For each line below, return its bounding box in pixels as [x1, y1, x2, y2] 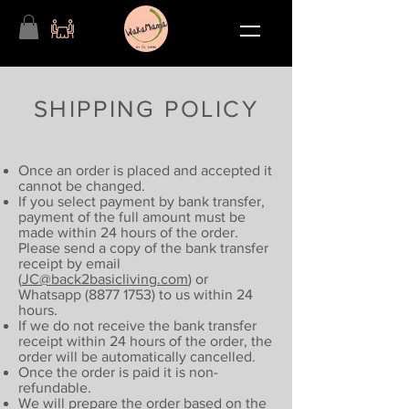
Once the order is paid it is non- [18, 364, 218, 381]
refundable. [18, 380, 91, 396]
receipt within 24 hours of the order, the [18, 333, 272, 350]
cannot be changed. [18, 178, 145, 194]
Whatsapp [18, 287, 85, 303]
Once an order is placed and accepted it [18, 163, 272, 179]
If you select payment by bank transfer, [18, 194, 265, 210]
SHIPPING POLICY [33, 96, 259, 122]
